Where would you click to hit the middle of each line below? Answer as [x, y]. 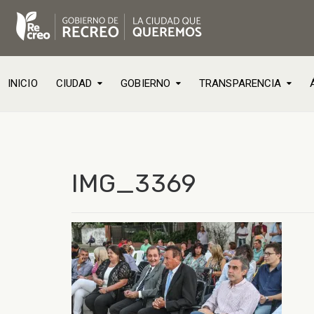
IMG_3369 [134, 183]
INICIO [23, 83]
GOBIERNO [146, 83]
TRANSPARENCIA [240, 83]
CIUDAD [74, 83]
